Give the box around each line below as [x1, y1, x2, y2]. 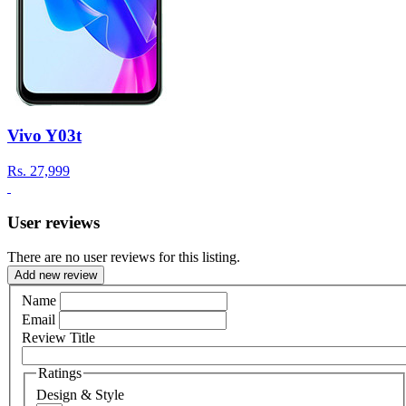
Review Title [22, 329, 95, 345]
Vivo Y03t [7, 126, 82, 146]
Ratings [38, 364, 82, 381]
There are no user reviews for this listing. [7, 249, 240, 266]
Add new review [14, 268, 97, 283]
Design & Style [36, 386, 124, 402]
